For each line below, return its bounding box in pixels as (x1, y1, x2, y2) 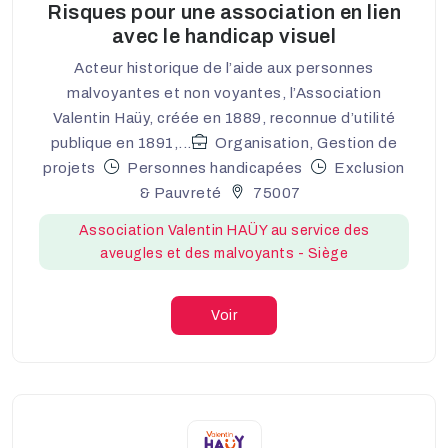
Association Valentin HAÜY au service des (78, 222, 370, 238)
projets (43, 159, 96, 176)
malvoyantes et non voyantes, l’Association (67, 84, 381, 101)
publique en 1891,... (50, 134, 192, 151)
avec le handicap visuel (111, 24, 337, 47)
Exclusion (334, 159, 405, 176)
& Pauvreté (139, 184, 222, 201)
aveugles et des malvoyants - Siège (100, 245, 348, 261)
